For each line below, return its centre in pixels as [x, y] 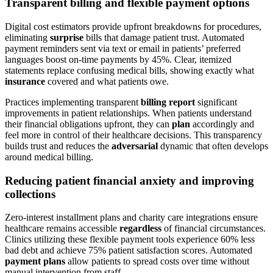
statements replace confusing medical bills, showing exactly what [129, 70]
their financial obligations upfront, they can [88, 124]
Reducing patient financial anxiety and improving [129, 180]
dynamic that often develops [213, 146]
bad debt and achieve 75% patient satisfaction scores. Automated [129, 250]
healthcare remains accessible [62, 229]
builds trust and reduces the [58, 146]
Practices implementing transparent [73, 102]
